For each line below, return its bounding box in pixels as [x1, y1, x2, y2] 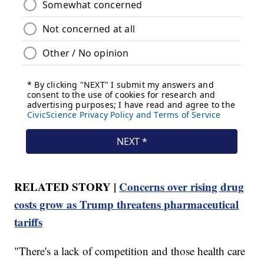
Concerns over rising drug [119, 178, 245, 194]
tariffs [14, 213, 43, 230]
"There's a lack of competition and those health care [14, 243, 246, 258]
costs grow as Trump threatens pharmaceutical [14, 196, 239, 212]
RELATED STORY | [14, 178, 120, 194]
